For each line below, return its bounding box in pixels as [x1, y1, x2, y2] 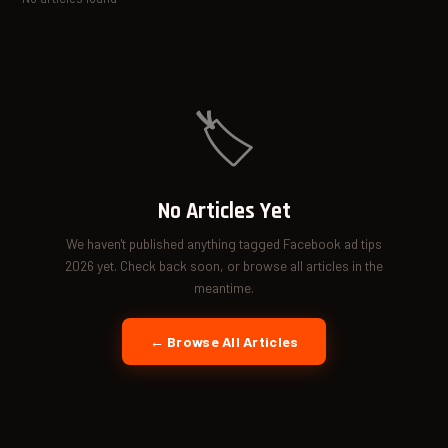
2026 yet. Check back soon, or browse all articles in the [65, 256, 383, 274]
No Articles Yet [157, 196, 291, 226]
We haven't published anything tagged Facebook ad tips [66, 234, 382, 252]
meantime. [194, 278, 254, 296]
